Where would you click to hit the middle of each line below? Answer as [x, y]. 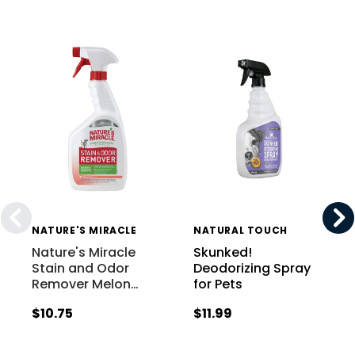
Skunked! [223, 252]
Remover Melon [82, 284]
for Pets [218, 284]
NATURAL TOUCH [240, 230]
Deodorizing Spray [252, 268]
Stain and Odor [81, 268]
